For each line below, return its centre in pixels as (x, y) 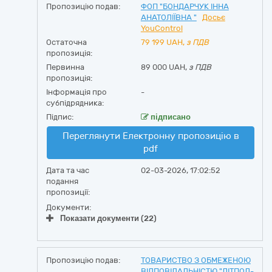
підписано (169, 117)
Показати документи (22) (108, 218)
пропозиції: (68, 192)
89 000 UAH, (165, 67)
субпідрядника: (75, 103)
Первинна (65, 67)
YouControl (161, 28)
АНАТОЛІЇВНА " (168, 17)
